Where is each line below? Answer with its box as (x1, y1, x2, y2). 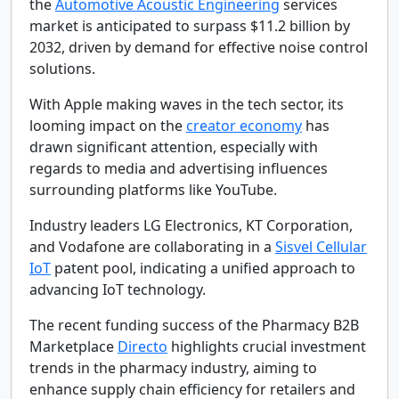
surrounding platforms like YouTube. (29, 180, 277, 199)
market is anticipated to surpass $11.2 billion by (29, 16, 350, 36)
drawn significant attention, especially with (29, 137, 318, 157)
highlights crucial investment (167, 337, 366, 356)
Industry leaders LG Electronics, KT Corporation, (29, 216, 353, 235)
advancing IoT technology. (29, 280, 206, 299)
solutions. (29, 59, 95, 78)
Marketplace (29, 337, 118, 356)
